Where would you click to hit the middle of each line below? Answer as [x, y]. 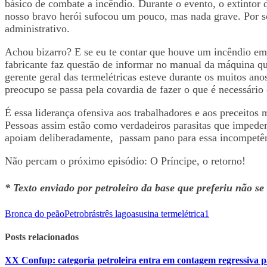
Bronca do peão [35, 213]
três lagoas [119, 213]
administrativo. [40, 28]
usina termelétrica [172, 213]
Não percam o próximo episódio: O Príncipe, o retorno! [128, 161]
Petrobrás [82, 213]
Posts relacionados [42, 237]
